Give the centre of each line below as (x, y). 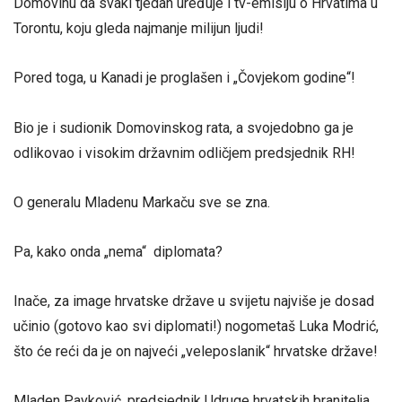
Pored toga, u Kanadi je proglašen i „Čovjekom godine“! (184, 78)
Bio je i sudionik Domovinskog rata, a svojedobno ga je (184, 127)
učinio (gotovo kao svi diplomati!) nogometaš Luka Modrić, (196, 327)
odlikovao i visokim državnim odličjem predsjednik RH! (184, 153)
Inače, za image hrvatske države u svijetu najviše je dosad (194, 301)
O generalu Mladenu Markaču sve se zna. (142, 202)
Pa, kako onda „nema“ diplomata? (118, 251)
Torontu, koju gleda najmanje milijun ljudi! (139, 29)
